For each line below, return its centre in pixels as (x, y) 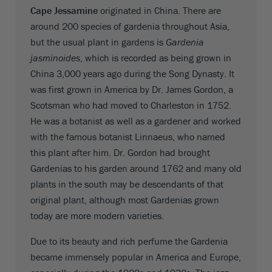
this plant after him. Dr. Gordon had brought (120, 152)
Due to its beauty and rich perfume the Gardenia (129, 241)
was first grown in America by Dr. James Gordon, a (132, 89)
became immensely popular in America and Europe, (136, 257)
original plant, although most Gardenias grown (125, 199)
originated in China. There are (159, 10)
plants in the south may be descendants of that (127, 184)
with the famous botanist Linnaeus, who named (128, 136)
